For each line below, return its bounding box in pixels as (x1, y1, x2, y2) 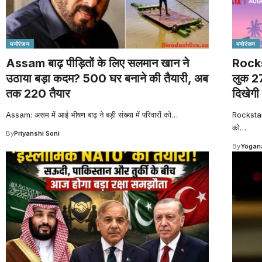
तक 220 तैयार (6, 86, 70, 101)
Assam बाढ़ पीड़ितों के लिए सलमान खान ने (6, 56, 189, 70)
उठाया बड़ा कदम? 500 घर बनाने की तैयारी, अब (6, 71, 208, 85)
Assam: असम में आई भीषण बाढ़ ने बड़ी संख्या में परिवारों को (6, 109, 171, 119)
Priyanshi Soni (14, 129, 60, 137)
